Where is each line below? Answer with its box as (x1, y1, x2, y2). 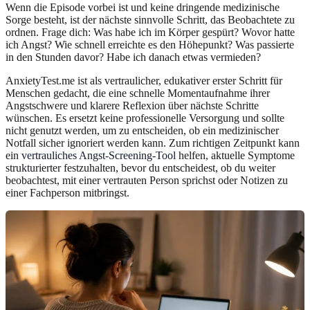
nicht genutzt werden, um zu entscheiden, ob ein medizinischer (6, 124, 279, 136)
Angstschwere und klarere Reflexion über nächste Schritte (6, 99, 259, 111)
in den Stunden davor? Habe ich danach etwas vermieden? (6, 51, 261, 63)
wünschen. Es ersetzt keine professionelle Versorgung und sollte (6, 111, 284, 124)
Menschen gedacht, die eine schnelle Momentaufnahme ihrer (6, 86, 270, 99)
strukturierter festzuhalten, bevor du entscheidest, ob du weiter (6, 161, 275, 174)
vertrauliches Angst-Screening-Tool (21, 149, 176, 161)
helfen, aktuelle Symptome (176, 149, 295, 161)
